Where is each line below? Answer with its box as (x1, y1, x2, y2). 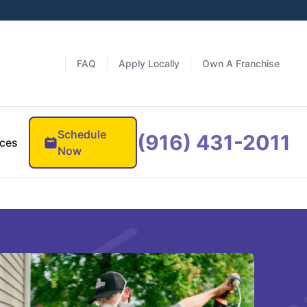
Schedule (58, 127, 107, 141)
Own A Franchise (202, 57, 280, 69)
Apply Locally (119, 57, 180, 69)
